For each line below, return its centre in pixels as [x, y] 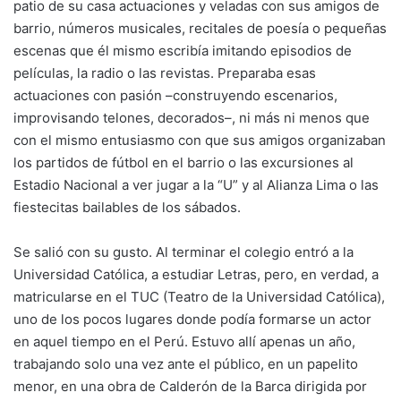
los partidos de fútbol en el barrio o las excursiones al [183, 162]
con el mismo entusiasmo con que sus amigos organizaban [200, 140]
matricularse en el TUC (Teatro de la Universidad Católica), [199, 296]
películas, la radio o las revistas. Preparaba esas [165, 73]
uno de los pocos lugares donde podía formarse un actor [192, 319]
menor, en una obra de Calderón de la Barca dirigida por [190, 386]
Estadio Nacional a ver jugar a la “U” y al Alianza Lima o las [196, 184]
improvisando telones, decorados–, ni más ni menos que [192, 117]
